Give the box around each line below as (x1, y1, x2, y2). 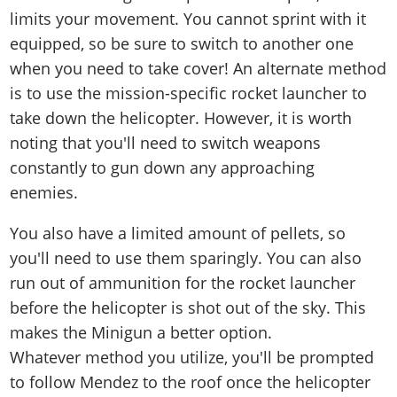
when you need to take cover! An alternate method (10, 58, 387, 80)
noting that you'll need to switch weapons (10, 132, 322, 154)
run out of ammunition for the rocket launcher (10, 272, 356, 294)
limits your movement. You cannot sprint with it (10, 8, 367, 30)
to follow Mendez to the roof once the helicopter (10, 371, 371, 393)
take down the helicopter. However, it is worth (10, 107, 353, 129)
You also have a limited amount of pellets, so (10, 222, 346, 245)
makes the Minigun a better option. (10, 322, 273, 344)
